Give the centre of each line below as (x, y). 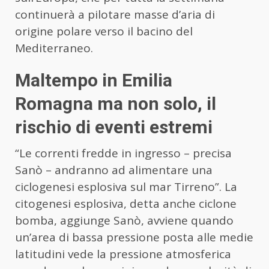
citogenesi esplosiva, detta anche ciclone (126, 203)
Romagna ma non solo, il (116, 103)
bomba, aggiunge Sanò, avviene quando (124, 220)
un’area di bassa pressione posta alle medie (134, 237)
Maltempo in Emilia (94, 80)
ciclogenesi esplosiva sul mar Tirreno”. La (126, 186)
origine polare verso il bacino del (104, 31)
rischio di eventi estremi (114, 127)
